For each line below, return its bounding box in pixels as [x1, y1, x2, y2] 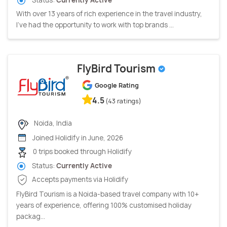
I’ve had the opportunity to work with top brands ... [16, 20, 174, 30]
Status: [30, 161, 56, 170]
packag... [16, 212, 45, 221]
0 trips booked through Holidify [31, 147, 132, 157]
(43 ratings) [106, 97, 141, 106]
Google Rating [95, 81, 139, 90]
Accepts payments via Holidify [30, 175, 128, 184]
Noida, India [32, 119, 72, 128]
